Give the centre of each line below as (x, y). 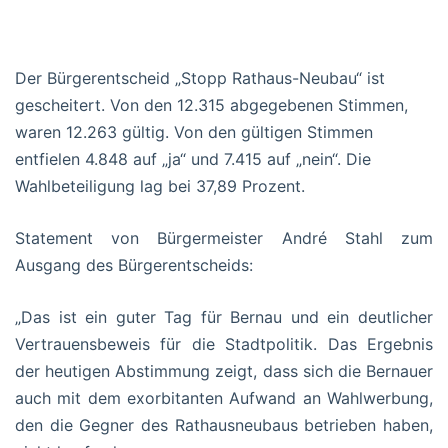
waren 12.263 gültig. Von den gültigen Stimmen (194, 131)
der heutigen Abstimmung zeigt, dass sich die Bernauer (224, 370)
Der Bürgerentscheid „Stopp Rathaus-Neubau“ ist (200, 77)
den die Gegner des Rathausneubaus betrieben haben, (224, 424)
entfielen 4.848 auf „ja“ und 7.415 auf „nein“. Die (193, 158)
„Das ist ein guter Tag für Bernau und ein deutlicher (224, 316)
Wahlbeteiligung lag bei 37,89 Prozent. (160, 185)
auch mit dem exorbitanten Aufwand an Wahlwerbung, (224, 397)
